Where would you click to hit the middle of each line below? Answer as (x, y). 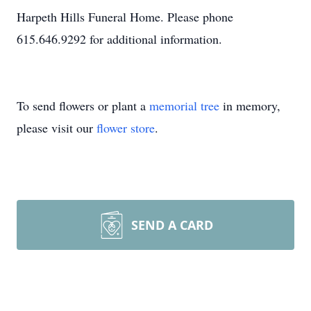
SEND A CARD (172, 225)
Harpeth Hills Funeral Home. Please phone (125, 17)
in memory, (250, 106)
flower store (126, 128)
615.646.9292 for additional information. (119, 39)
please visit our (57, 128)
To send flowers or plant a (83, 106)
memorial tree (184, 106)
